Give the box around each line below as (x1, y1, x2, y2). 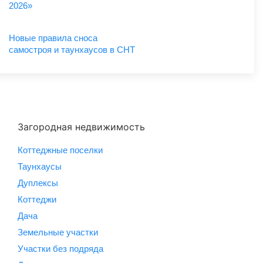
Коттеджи (18, 194, 56, 204)
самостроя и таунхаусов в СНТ (9, 44, 135, 55)
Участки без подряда (18, 243, 103, 254)
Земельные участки (18, 227, 98, 237)
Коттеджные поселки (18, 144, 103, 155)
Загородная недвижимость (18, 120, 145, 133)
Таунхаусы (18, 161, 62, 171)
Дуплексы (18, 177, 58, 188)
